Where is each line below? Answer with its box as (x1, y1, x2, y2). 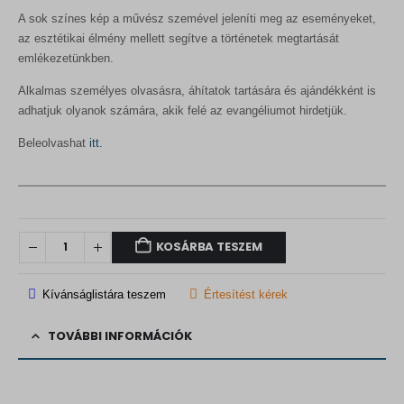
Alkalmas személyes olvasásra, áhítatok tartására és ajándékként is (18, 83, 376, 97)
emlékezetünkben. (18, 50, 114, 65)
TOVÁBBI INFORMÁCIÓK (48, 327, 192, 345)
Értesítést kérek (204, 287, 288, 301)
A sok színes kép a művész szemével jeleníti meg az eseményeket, (18, 11, 376, 25)
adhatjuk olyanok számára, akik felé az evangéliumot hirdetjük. (18, 103, 347, 117)
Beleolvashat (18, 136, 89, 151)
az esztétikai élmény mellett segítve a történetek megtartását (18, 31, 339, 45)
